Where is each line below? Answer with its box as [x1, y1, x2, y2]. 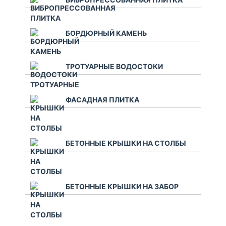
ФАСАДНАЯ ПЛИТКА [66, 95, 139, 104]
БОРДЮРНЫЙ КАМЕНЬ [66, 28, 147, 37]
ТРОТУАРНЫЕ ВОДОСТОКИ [66, 62, 163, 71]
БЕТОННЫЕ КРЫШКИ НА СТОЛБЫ [66, 138, 186, 147]
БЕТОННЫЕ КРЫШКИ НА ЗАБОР [66, 182, 179, 191]
